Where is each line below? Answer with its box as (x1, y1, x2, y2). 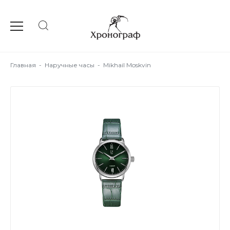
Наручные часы (45, 61, 94, 69)
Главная (10, 61, 36, 69)
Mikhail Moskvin (103, 61, 151, 69)
